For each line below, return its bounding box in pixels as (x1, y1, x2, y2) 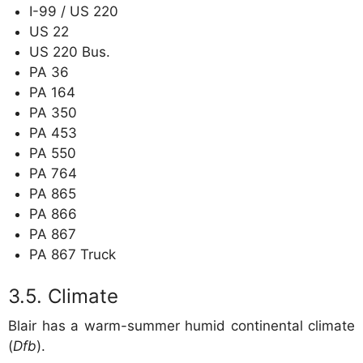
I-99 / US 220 (28, 2, 118, 19)
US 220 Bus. (28, 43, 110, 60)
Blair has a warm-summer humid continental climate (8, 318, 355, 335)
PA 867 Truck (28, 246, 116, 263)
